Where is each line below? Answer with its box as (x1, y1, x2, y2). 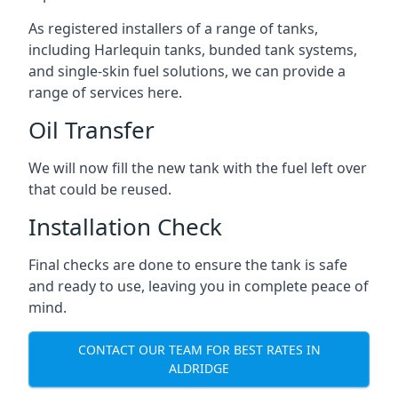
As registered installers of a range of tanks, (28, 18, 318, 38)
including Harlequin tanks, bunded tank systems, (28, 39, 357, 60)
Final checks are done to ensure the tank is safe (28, 254, 347, 275)
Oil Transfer (28, 113, 155, 146)
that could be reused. (28, 179, 171, 199)
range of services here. (28, 82, 182, 102)
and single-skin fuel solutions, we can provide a (28, 60, 346, 81)
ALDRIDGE (169, 360, 229, 378)
